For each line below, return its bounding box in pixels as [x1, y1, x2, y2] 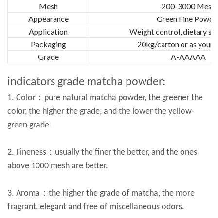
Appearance [28, 14, 69, 23]
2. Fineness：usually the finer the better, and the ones [7, 147, 197, 157]
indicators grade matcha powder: [7, 76, 165, 88]
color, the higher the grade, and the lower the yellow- [7, 107, 195, 116]
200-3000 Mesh [161, 1, 216, 11]
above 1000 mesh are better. [7, 161, 108, 171]
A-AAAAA [171, 52, 206, 61]
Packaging [30, 39, 66, 49]
